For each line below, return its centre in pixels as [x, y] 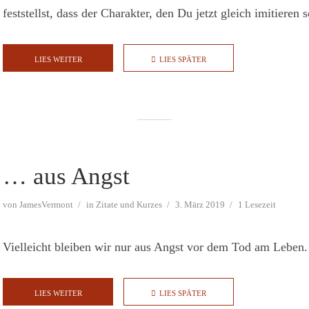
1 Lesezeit [257, 205]
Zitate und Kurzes [129, 205]
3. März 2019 [200, 205]
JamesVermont [46, 205]
